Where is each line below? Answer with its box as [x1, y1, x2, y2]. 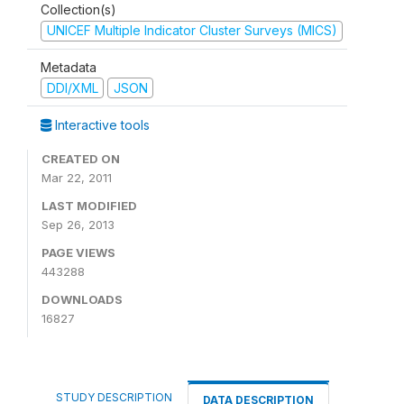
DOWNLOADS [41, 292, 123, 307]
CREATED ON [41, 151, 120, 166]
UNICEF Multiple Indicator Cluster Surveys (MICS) [46, 23, 337, 38]
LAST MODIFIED [41, 198, 137, 213]
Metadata [41, 59, 96, 75]
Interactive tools [51, 117, 150, 133]
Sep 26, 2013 [41, 217, 115, 232]
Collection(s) [41, 2, 116, 17]
